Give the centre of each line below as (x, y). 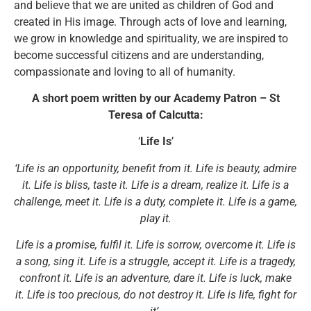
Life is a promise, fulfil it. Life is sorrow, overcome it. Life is (155, 245)
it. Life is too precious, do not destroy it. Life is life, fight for (155, 295)
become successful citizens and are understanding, (139, 55)
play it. (155, 218)
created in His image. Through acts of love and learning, (150, 22)
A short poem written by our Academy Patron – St (155, 98)
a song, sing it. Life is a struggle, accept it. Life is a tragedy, (155, 262)
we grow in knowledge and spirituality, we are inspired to (151, 38)
